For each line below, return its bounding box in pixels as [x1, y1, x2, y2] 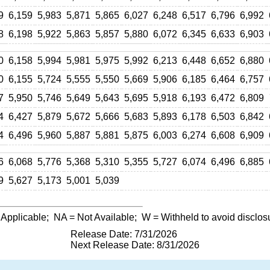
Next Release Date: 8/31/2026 [71, 240, 199, 250]
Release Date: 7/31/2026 [71, 229, 177, 239]
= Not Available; [67, 212, 142, 222]
